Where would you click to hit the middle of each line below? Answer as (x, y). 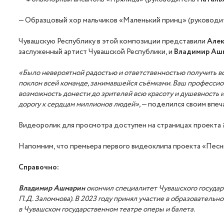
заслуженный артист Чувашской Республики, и (96, 52)
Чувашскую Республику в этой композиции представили (113, 42)
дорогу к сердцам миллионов (65, 105)
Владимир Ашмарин (52, 189)
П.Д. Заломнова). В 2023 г (60, 199)
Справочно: (39, 168)
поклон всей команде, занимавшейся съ (82, 84)
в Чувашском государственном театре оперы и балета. (107, 210)
